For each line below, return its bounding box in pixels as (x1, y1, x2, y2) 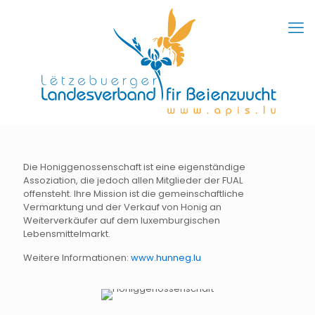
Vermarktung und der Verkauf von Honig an (23, 200, 221, 214)
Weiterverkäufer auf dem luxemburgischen (23, 213, 220, 227)
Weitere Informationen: (23, 250, 131, 264)
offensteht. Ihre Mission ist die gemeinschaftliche (23, 186, 244, 200)
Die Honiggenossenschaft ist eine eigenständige (23, 160, 245, 174)
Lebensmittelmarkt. (23, 226, 110, 240)
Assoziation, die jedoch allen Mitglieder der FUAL (23, 173, 243, 187)
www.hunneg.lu (131, 250, 201, 264)
